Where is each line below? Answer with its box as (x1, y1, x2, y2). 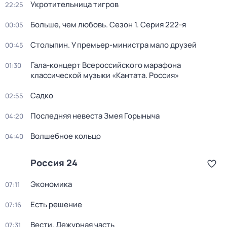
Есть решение (30, 199, 82, 210)
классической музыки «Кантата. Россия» (30, 70, 179, 81)
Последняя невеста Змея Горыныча (30, 110, 160, 121)
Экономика (30, 179, 72, 190)
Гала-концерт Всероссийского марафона (30, 60, 181, 70)
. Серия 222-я (137, 19, 186, 30)
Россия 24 (30, 157, 78, 169)
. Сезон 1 (106, 19, 137, 30)
